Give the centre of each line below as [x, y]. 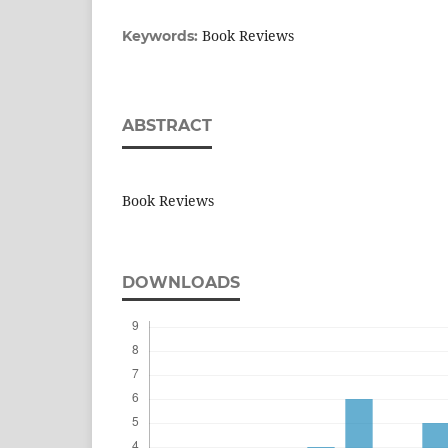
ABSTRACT [167, 126]
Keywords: [162, 36]
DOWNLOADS [181, 283]
